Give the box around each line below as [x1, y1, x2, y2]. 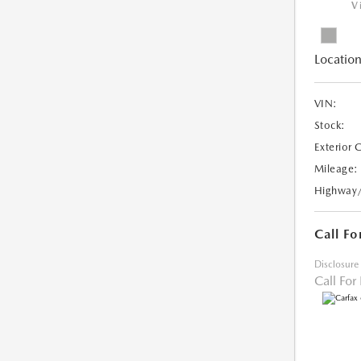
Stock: [313, 119, 346, 132]
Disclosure [313, 259, 359, 271]
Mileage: [313, 163, 359, 176]
